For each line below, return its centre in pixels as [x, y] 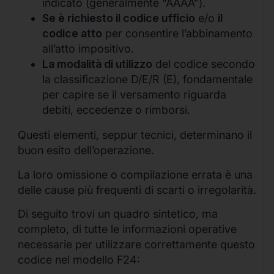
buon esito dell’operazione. [86, 150]
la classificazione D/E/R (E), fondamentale [147, 80]
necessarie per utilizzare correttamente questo [136, 245]
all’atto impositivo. [88, 49]
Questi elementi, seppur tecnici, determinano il [135, 135]
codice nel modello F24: [79, 260]
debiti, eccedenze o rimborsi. [116, 110]
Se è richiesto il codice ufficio [119, 18]
